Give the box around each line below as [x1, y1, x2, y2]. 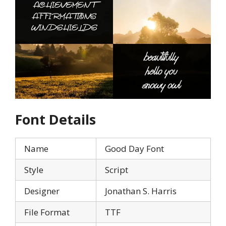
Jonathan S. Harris [105, 185, 177, 197]
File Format [24, 206, 70, 218]
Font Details [15, 110, 96, 129]
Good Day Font [105, 143, 164, 155]
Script [105, 164, 128, 176]
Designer [24, 185, 60, 197]
